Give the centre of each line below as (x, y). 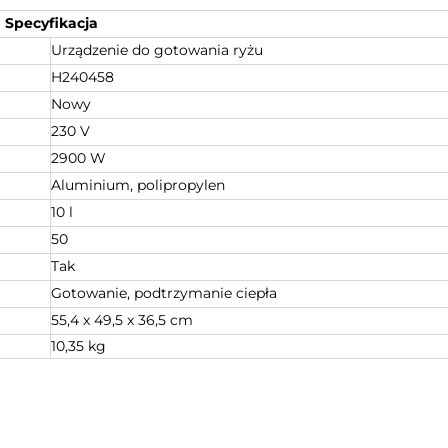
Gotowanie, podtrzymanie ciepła (164, 292)
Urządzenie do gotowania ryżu (157, 49)
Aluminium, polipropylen (138, 184)
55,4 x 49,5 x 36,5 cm (122, 319)
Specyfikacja (51, 22)
